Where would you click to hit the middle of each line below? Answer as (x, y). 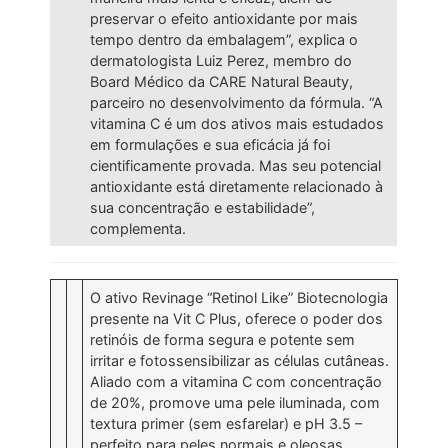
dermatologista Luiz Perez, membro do (221, 61)
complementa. (138, 229)
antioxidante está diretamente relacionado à (237, 187)
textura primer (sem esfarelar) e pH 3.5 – (226, 424)
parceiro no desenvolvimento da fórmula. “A (237, 103)
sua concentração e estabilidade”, (203, 208)
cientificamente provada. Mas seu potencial (236, 166)
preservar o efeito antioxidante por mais (224, 19)
